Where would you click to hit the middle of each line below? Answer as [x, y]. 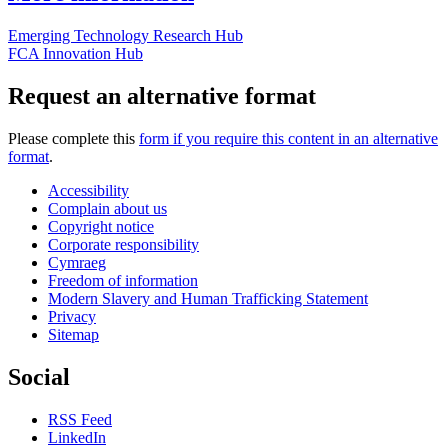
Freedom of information [123, 280]
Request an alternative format [162, 96]
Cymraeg [77, 262]
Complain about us [107, 208]
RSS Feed [80, 419]
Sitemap [73, 334]
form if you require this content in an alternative [288, 138]
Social [39, 376]
